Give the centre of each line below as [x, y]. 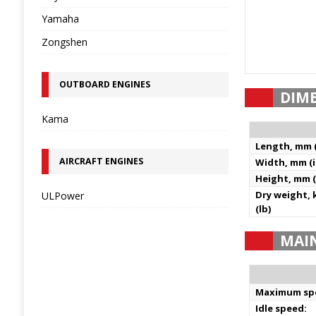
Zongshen [64, 42]
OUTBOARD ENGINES [104, 84]
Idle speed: [281, 308]
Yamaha [60, 19]
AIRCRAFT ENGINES [101, 161]
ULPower [62, 196]
